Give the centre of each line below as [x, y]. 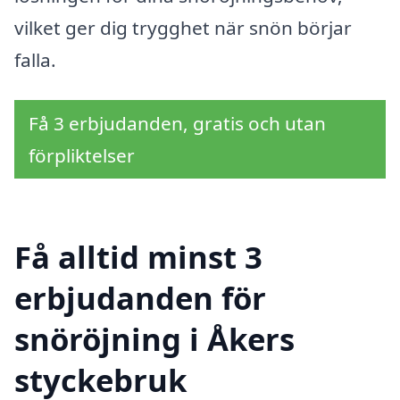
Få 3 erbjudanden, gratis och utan [177, 124]
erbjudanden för [140, 298]
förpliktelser [82, 156]
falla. [35, 59]
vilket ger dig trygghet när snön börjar [183, 27]
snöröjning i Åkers [154, 339]
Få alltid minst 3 [138, 257]
